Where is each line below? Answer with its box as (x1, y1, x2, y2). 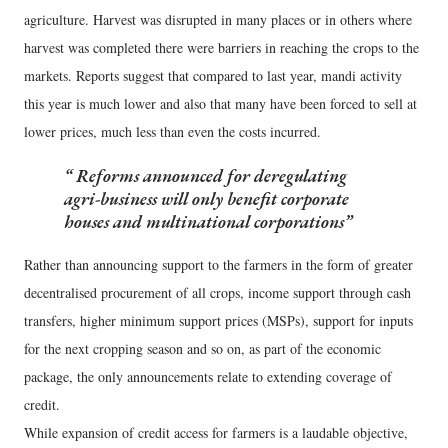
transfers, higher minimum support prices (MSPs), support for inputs (24, 311, 413, 331)
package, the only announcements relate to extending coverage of (24, 367, 392, 387)
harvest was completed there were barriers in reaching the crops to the (24, 38, 419, 58)
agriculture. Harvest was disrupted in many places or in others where (24, 10, 412, 30)
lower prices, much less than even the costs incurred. (24, 122, 321, 142)
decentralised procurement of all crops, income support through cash (24, 283, 411, 303)
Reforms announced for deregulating (72, 164, 347, 188)
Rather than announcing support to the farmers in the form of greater (24, 255, 413, 275)
